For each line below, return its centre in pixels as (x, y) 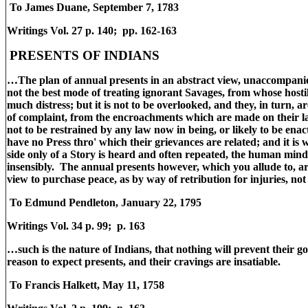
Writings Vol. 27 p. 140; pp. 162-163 (92, 31)
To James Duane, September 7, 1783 (93, 7)
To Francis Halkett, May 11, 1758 (86, 285)
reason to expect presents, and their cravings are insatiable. (144, 262)
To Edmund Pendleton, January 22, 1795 (104, 202)
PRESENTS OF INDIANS (85, 55)
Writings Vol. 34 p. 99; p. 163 (77, 226)
